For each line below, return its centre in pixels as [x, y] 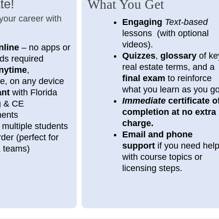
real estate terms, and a [168, 67]
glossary [178, 55]
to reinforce [188, 78]
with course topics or [162, 157]
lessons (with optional [165, 33]
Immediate [145, 100]
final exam [143, 78]
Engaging [143, 22]
